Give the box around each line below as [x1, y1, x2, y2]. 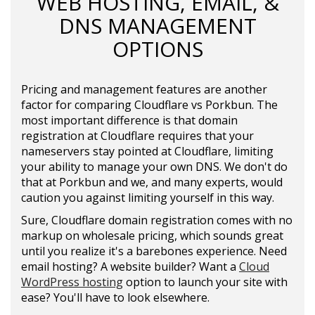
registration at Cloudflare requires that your [21, 128, 254, 143]
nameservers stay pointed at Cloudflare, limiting [21, 143, 274, 159]
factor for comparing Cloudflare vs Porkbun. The [21, 97, 278, 112]
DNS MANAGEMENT [58, 11, 257, 40]
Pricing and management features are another [21, 82, 267, 97]
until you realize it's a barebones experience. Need [21, 243, 287, 259]
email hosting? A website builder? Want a [21, 259, 239, 274]
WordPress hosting [21, 274, 123, 290]
